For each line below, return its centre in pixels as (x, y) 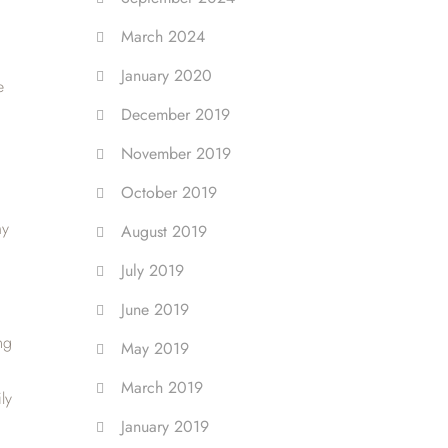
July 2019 (152, 270)
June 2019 (155, 309)
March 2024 (163, 36)
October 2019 (169, 192)
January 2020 (166, 75)
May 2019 (155, 348)
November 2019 (176, 153)
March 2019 (162, 387)
